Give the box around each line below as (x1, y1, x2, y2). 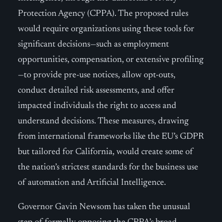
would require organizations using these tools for (18, 25, 194, 34)
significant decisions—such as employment (18, 40, 169, 49)
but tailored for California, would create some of (18, 148, 193, 157)
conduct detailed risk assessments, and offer (18, 86, 174, 95)
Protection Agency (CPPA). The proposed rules (18, 9, 188, 18)
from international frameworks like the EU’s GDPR (18, 132, 204, 141)
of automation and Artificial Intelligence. (18, 178, 166, 187)
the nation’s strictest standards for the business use (18, 163, 198, 172)
